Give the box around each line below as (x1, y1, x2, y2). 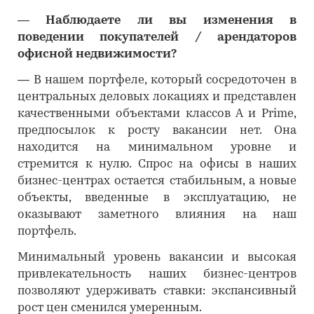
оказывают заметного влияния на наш (18, 209, 296, 221)
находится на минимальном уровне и (18, 142, 296, 153)
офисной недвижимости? (18, 48, 177, 60)
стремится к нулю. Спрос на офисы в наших (18, 158, 296, 170)
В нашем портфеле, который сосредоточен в (33, 74, 297, 86)
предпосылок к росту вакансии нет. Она (18, 125, 296, 137)
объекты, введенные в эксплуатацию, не (18, 192, 296, 204)
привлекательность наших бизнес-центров (18, 268, 296, 280)
